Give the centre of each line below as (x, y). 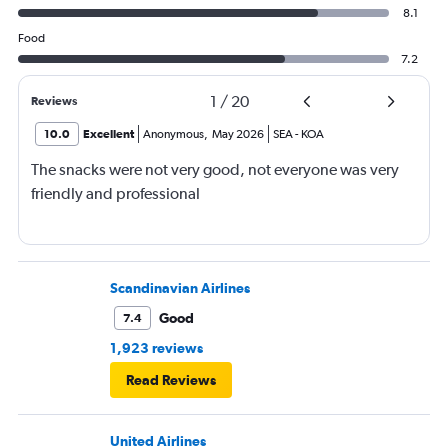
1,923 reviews (156, 348)
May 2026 (238, 134)
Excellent (108, 134)
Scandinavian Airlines (180, 288)
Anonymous (173, 134)
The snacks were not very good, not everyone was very (215, 170)
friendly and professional (115, 194)
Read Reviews (171, 380)
